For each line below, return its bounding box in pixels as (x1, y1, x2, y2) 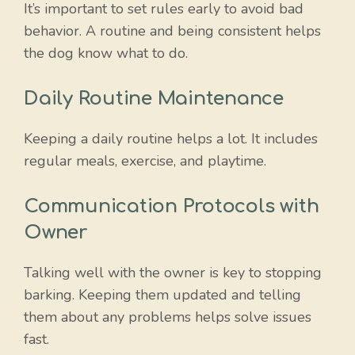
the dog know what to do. (24, 43, 188, 63)
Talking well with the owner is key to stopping (24, 262, 322, 282)
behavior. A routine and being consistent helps (24, 21, 321, 40)
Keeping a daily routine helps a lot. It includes (24, 128, 318, 148)
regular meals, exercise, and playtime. (24, 151, 266, 170)
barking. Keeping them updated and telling (24, 284, 301, 304)
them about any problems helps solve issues (24, 307, 311, 326)
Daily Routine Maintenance (24, 87, 284, 109)
